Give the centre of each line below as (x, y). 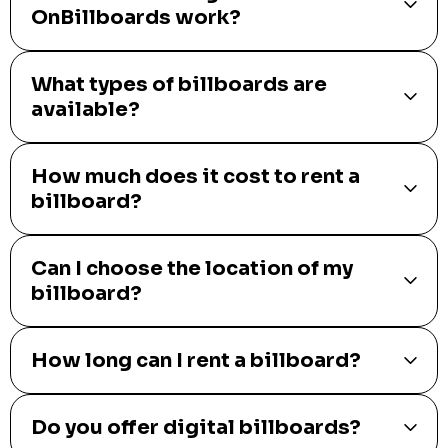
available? (85, 109)
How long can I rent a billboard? (196, 360)
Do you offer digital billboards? (196, 427)
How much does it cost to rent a (195, 176)
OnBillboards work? (136, 17)
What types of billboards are (179, 84)
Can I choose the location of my (192, 268)
